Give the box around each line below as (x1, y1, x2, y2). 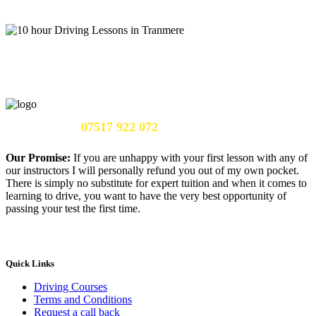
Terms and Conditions (34, 293, 132, 305)
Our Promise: (6, 151, 71, 164)
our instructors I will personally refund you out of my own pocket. (6, 164, 299, 176)
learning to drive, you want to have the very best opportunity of (6, 189, 286, 202)
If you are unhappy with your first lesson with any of (71, 151, 308, 164)
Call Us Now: (6, 119, 78, 134)
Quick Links (6, 257, 54, 269)
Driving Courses (34, 280, 107, 293)
